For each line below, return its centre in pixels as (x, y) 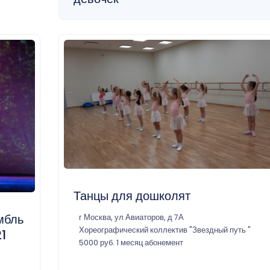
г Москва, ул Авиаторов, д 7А (131, 217)
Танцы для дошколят (132, 196)
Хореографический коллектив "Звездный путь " (165, 230)
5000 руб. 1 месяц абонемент (131, 242)
